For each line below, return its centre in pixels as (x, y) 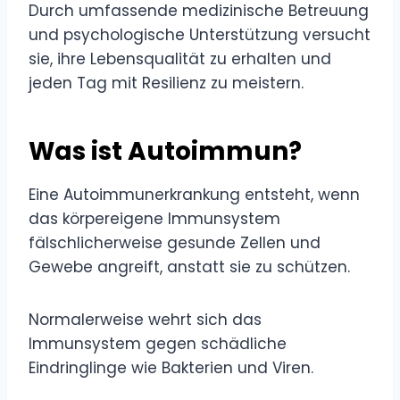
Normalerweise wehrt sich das (145, 319)
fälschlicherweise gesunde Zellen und (175, 242)
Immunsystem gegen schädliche (158, 343)
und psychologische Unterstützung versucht (200, 34)
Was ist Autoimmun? (165, 151)
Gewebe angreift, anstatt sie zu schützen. (189, 267)
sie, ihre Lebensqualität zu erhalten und (180, 58)
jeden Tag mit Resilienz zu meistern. (166, 83)
